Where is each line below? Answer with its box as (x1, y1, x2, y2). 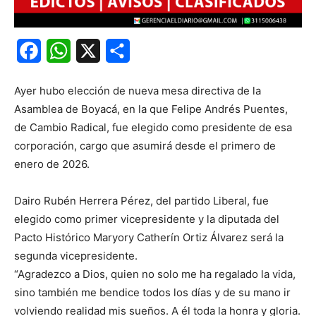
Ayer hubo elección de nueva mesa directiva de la (14, 84, 261, 98)
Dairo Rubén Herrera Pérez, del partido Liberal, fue (14, 194, 269, 208)
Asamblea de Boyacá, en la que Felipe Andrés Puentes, (14, 102, 288, 116)
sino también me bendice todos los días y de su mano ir (14, 286, 291, 300)
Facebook (41, 44, 94, 59)
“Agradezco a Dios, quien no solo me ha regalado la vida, (14, 267, 296, 281)
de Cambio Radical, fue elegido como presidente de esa (14, 121, 292, 135)
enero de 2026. (14, 157, 90, 171)
